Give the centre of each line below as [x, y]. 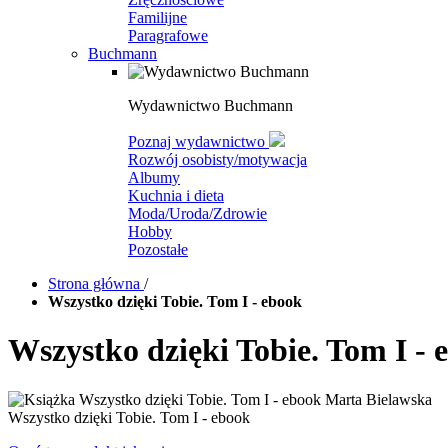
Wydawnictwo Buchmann [210, 105]
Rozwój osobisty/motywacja [217, 159]
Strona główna [96, 283]
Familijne [157, 17]
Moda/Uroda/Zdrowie [197, 213]
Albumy [154, 177]
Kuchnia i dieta [176, 195]
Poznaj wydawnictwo [198, 141]
